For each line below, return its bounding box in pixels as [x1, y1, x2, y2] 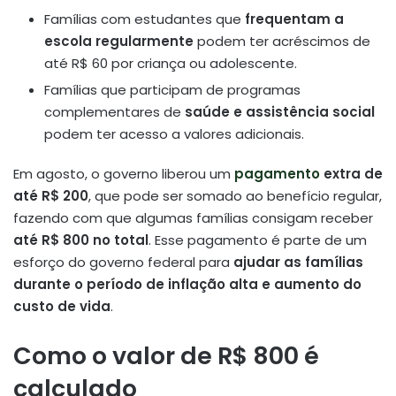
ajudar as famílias [233, 253, 363, 272]
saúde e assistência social [185, 103, 375, 122]
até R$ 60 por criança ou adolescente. [44, 54, 297, 73]
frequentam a [245, 10, 344, 29]
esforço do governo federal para [13, 253, 233, 272]
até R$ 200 [13, 187, 88, 206]
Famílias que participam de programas [44, 80, 301, 100]
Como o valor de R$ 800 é [13, 339, 319, 373]
